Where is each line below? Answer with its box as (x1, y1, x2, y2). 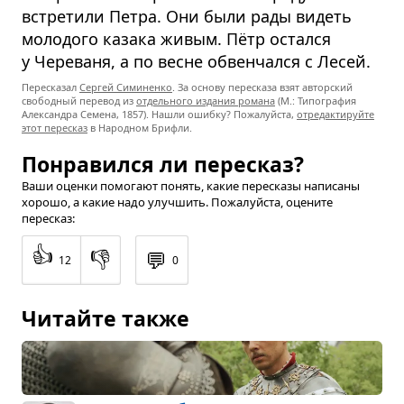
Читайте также (22, 303, 189, 333)
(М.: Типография (275, 93, 356, 107)
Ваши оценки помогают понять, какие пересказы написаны (22, 177, 360, 194)
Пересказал (22, 79, 79, 94)
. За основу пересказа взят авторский (172, 79, 353, 94)
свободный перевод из (22, 93, 136, 107)
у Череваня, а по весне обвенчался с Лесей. (22, 50, 371, 72)
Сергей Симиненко (79, 79, 172, 94)
